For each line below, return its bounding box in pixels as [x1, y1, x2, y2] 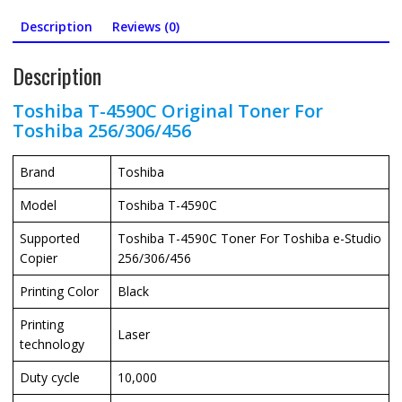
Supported [19, 229, 80, 247]
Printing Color [19, 282, 99, 300]
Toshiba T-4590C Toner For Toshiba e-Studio [117, 229, 381, 247]
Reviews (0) [111, 18, 179, 35]
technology [19, 335, 84, 353]
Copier [19, 249, 57, 267]
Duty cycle [19, 368, 80, 386]
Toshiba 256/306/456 [12, 118, 191, 143]
